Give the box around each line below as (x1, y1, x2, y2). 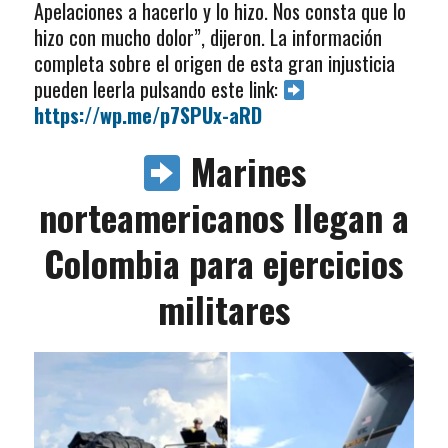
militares (157, 282, 290, 336)
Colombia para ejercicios (44, 236, 404, 290)
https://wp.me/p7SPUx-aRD (33, 100, 262, 131)
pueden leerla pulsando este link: (33, 74, 283, 105)
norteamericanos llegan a (38, 190, 409, 244)
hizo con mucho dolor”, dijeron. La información (33, 22, 382, 53)
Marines (191, 144, 306, 198)
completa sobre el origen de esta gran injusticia (33, 48, 395, 79)
